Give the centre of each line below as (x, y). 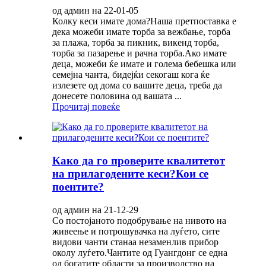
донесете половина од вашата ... (117, 96)
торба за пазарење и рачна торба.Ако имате (140, 53)
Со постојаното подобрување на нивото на (139, 220)
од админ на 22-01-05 (95, 11)
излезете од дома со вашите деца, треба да (137, 85)
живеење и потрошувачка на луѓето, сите (136, 231)
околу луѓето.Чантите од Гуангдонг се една (140, 252)
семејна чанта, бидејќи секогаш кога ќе (131, 75)
